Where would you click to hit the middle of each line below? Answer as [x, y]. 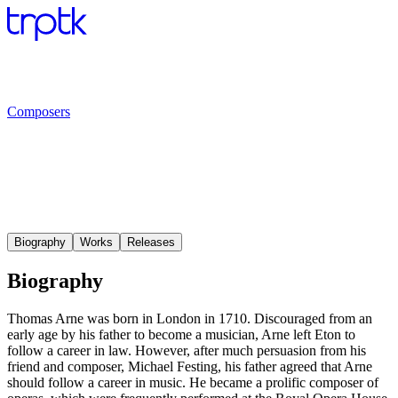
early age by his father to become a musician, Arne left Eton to [181, 334]
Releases [151, 242]
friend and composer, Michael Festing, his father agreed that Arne [190, 366]
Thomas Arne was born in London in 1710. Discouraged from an [190, 318]
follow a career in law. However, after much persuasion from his [187, 350]
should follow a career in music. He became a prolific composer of [193, 382]
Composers [39, 112]
